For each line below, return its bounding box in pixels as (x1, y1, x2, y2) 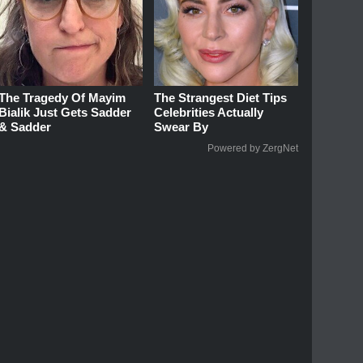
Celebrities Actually (154, 105, 264, 120)
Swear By (154, 120, 209, 135)
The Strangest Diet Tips (154, 91, 288, 105)
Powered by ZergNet (207, 143, 298, 155)
